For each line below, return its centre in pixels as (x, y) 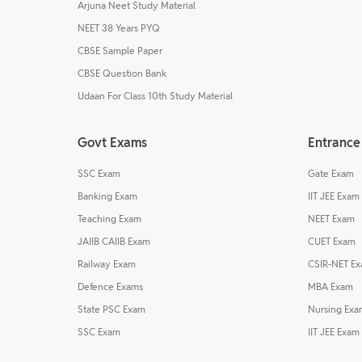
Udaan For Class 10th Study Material (155, 95)
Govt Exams (112, 142)
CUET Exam (332, 241)
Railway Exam (107, 263)
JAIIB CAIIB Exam (114, 241)
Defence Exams (110, 286)
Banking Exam (107, 196)
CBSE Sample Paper (120, 50)
